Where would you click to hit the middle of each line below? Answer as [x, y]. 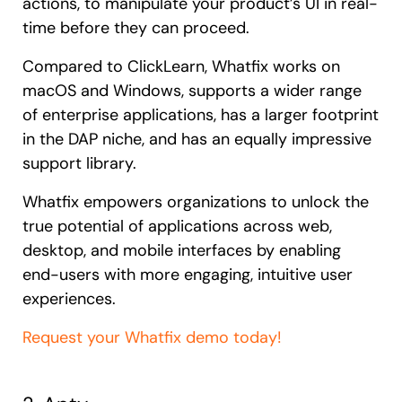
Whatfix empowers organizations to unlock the [196, 201]
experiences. [69, 298]
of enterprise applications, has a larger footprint [201, 114]
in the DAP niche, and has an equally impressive [197, 139]
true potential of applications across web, [177, 226]
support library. [79, 163]
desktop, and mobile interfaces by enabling [182, 250]
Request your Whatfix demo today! [152, 337]
